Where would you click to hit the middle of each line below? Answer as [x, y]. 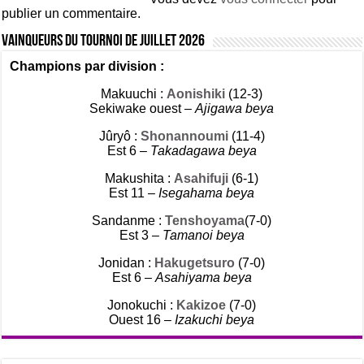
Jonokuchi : [142, 305]
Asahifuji [201, 178]
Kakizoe [201, 305]
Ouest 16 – [142, 320]
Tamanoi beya [203, 235]
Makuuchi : [134, 94]
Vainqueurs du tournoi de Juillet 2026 [104, 41]
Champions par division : [89, 66]
